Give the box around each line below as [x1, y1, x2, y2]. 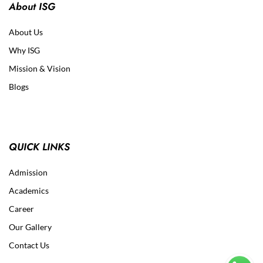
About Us [9, 26, 43, 37]
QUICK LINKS [9, 139, 70, 154]
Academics [9, 185, 49, 195]
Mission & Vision [9, 63, 70, 73]
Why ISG [9, 45, 40, 55]
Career [9, 203, 34, 214]
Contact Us [9, 240, 49, 250]
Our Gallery [9, 221, 52, 232]
